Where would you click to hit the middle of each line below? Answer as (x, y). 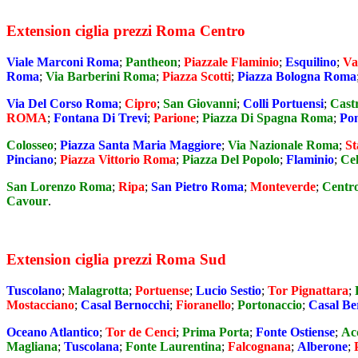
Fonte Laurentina (173, 346)
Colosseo (30, 145)
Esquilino (311, 62)
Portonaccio (270, 304)
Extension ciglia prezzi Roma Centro (126, 31)
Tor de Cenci (141, 332)
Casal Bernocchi (125, 304)
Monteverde (283, 187)
